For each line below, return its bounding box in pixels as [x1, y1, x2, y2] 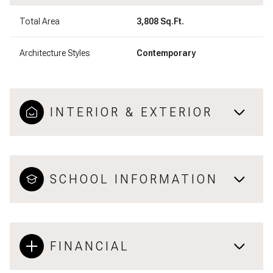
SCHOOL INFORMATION [50, 171, 218, 186]
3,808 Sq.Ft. [136, 16, 184, 26]
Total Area [19, 16, 60, 26]
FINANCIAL [50, 238, 129, 253]
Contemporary [136, 48, 196, 58]
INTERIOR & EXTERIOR [50, 104, 213, 119]
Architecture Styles [19, 48, 90, 58]
